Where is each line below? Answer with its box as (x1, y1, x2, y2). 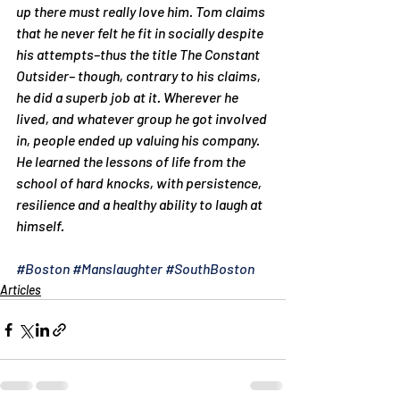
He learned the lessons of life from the (16, 153, 248, 170)
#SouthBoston (165, 260, 254, 277)
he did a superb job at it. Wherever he (16, 88, 241, 105)
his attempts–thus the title (16, 46, 179, 62)
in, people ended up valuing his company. (16, 131, 262, 148)
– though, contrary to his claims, (69, 67, 263, 84)
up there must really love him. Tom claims (16, 3, 268, 20)
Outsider (16, 67, 69, 84)
